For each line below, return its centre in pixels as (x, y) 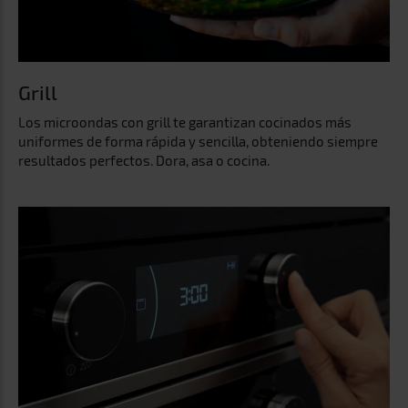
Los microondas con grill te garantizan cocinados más (185, 122)
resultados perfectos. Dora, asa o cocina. (144, 160)
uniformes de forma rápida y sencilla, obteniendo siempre (198, 141)
